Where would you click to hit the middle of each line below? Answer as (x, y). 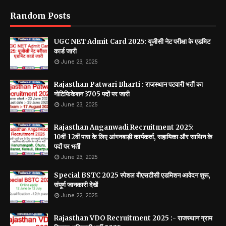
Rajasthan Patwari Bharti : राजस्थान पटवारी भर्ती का (128, 84)
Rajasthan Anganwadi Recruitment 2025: (124, 127)
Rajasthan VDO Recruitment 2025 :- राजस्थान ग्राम (133, 218)
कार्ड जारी (65, 51)
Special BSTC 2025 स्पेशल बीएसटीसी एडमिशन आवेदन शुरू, (132, 175)
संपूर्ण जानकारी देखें (76, 185)
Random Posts (40, 16)
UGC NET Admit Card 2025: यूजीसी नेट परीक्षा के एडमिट (132, 42)
